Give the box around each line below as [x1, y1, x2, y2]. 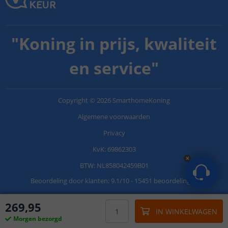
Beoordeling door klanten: [30, 176, 111, 186]
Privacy [103, 128, 125, 138]
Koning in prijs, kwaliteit [19, 33, 217, 55]
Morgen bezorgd [13, 214, 62, 223]
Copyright [58, 96, 88, 105]
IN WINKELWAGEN [156, 206, 217, 216]
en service [69, 57, 151, 79]
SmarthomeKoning [112, 96, 170, 105]
